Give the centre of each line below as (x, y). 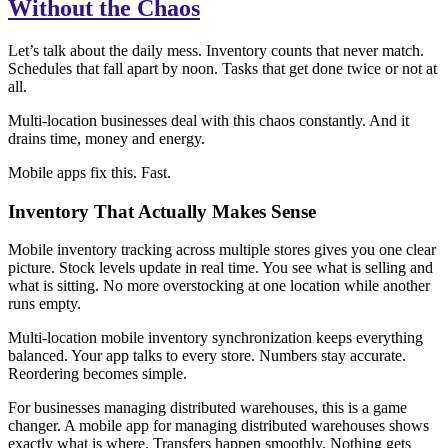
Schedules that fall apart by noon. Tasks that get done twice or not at (222, 68)
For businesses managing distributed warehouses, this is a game (207, 408)
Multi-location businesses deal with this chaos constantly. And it (208, 120)
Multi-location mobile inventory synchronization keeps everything (215, 338)
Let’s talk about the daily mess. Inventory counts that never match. (216, 50)
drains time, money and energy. (106, 138)
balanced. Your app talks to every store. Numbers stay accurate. (207, 356)
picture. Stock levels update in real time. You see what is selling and (220, 268)
